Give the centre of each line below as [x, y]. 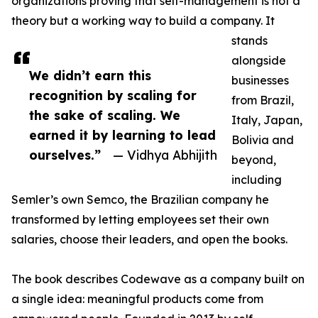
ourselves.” [65, 155]
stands [250, 41]
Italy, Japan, [267, 120]
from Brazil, [263, 100]
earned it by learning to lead [122, 135]
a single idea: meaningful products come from [137, 299]
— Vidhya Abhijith [165, 155]
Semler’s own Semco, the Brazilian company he [140, 200]
